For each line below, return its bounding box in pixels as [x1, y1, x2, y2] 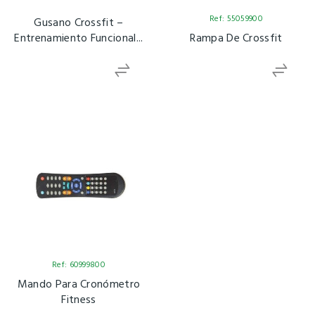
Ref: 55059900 [209, 11, 264, 26]
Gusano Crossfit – [34, 13, 124, 32]
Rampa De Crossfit [190, 29, 283, 48]
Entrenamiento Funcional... [14, 29, 143, 48]
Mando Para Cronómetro [17, 275, 141, 294]
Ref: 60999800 [51, 257, 106, 272]
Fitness [61, 290, 96, 309]
